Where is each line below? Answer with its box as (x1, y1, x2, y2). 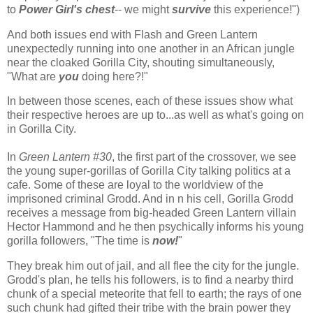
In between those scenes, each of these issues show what (7, 95, 293, 108)
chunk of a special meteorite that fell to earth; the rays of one (7, 288, 302, 300)
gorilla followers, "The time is (7, 235, 152, 247)
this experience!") (214, 3, 300, 15)
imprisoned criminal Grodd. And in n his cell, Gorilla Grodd (7, 193, 293, 205)
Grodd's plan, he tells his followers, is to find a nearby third (7, 274, 293, 286)
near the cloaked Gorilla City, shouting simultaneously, (7, 56, 275, 68)
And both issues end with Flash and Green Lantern (7, 28, 258, 41)
